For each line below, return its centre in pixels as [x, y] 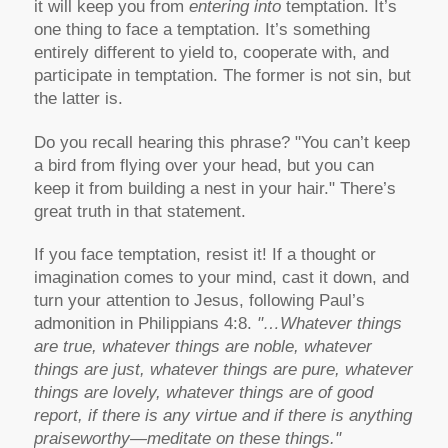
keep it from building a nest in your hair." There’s [214, 188]
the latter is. [78, 99]
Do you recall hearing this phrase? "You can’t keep [221, 142]
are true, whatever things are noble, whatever [202, 346]
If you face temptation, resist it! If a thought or [204, 254]
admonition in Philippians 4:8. [145, 323]
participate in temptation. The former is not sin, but [222, 76]
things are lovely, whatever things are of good [203, 392]
